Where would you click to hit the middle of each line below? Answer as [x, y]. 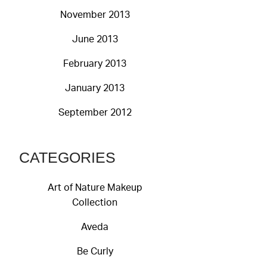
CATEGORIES [67, 158]
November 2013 [95, 15]
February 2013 [95, 64]
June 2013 [95, 40]
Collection [95, 203]
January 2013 [95, 89]
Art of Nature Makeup [95, 188]
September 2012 [95, 113]
